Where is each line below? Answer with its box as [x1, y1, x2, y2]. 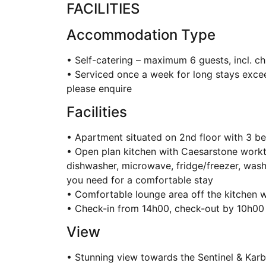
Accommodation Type [66, 26, 216, 43]
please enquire [66, 82, 132, 94]
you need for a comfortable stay [66, 173, 213, 186]
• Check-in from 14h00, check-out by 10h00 [66, 202, 264, 214]
